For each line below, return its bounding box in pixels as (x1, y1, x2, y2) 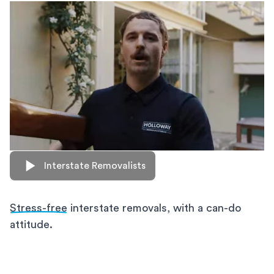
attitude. (10, 218, 53, 230)
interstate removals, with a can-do (67, 202, 241, 213)
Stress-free (10, 202, 67, 213)
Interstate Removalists (44, 160, 146, 171)
